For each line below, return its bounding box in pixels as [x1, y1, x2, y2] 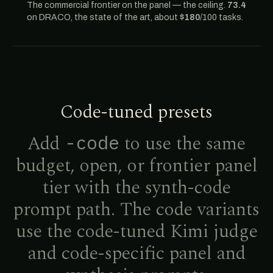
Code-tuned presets [60, 98, 213, 126]
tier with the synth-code [42, 174, 231, 202]
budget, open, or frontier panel [15, 152, 258, 180]
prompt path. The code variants [13, 196, 260, 224]
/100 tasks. [200, 13, 243, 22]
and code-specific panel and [27, 239, 246, 268]
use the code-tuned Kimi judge [15, 218, 258, 246]
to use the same [119, 130, 246, 158]
